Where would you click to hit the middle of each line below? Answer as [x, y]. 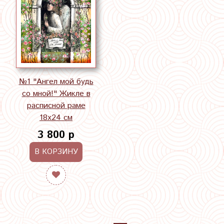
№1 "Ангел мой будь [56, 81]
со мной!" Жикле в [56, 93]
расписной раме [56, 105]
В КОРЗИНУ [56, 151]
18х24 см [56, 117]
